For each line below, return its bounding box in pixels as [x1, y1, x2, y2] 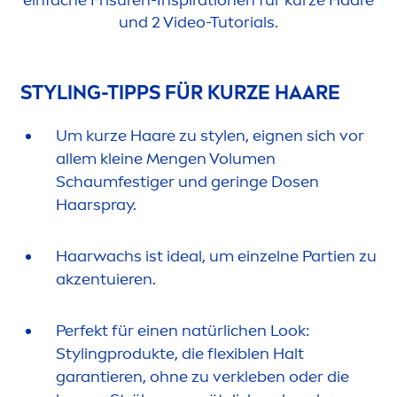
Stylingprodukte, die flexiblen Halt [56, 344, 304, 364]
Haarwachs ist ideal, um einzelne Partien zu [56, 246, 377, 267]
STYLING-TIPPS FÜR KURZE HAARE [20, 81, 340, 105]
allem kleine [56, 149, 146, 169]
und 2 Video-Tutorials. [119, 12, 278, 33]
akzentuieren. [56, 269, 156, 290]
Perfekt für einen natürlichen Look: [56, 321, 310, 341]
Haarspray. [56, 195, 136, 215]
